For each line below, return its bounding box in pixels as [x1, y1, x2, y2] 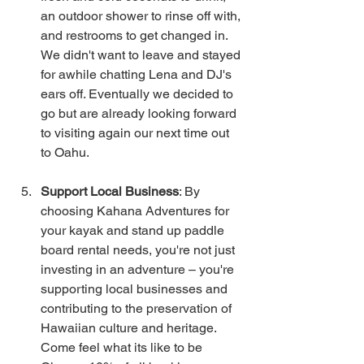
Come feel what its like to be [41, 340, 206, 355]
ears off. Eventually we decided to [41, 86, 236, 102]
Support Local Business [41, 184, 179, 199]
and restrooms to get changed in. [41, 28, 231, 43]
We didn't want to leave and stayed [41, 47, 244, 63]
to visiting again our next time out [41, 125, 232, 141]
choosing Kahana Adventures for [41, 203, 232, 219]
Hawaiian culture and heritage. [41, 320, 223, 336]
